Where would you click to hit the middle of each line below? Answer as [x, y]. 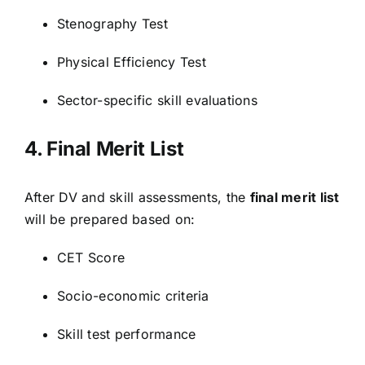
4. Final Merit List [104, 149]
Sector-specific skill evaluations [157, 101]
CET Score [91, 258]
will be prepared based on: [110, 220]
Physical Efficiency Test [132, 62]
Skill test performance [127, 334]
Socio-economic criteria [133, 296]
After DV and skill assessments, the [137, 198]
